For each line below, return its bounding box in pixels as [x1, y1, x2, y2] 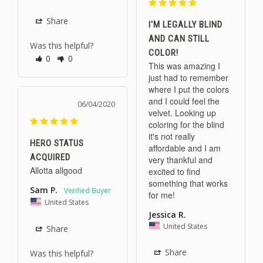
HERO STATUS [30, 138, 84, 149]
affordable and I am [148, 141, 221, 154]
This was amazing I [148, 59, 220, 72]
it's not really [148, 130, 195, 142]
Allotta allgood [30, 164, 85, 177]
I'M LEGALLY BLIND [148, 19, 222, 30]
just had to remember [148, 71, 228, 83]
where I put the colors [148, 83, 229, 95]
